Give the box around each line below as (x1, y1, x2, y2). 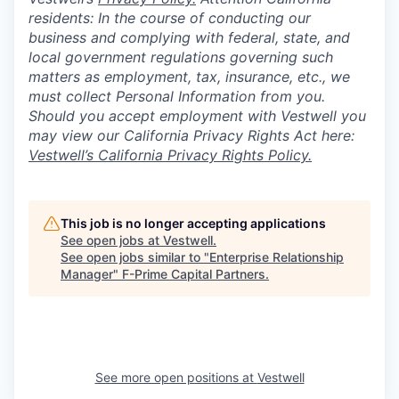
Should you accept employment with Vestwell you (28, 106, 366, 125)
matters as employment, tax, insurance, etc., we (28, 67, 350, 85)
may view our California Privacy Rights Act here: (28, 126, 354, 144)
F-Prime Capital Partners (122, 265, 265, 281)
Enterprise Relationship (209, 248, 344, 265)
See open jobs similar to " (61, 248, 209, 265)
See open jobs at (61, 232, 163, 248)
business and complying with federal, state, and (28, 28, 350, 46)
